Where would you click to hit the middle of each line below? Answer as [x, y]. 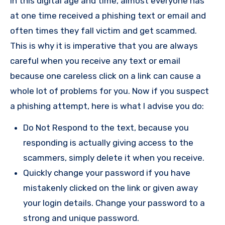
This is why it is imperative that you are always [104, 46]
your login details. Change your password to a [114, 203]
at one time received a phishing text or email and [108, 16]
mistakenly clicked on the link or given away [110, 188]
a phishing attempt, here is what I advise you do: [107, 106]
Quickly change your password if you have [107, 173]
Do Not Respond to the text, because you [106, 128]
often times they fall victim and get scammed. [103, 31]
